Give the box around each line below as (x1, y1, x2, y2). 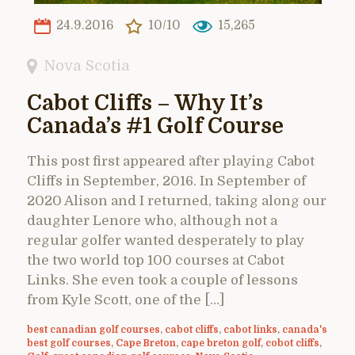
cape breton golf (181, 337, 261, 349)
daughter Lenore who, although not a (27, 212, 277, 228)
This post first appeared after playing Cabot (27, 153, 315, 169)
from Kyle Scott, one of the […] (27, 292, 224, 307)
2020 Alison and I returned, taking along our (27, 193, 326, 208)
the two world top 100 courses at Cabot (27, 252, 284, 268)
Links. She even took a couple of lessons (27, 272, 298, 288)
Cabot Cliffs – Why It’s (27, 90, 263, 116)
